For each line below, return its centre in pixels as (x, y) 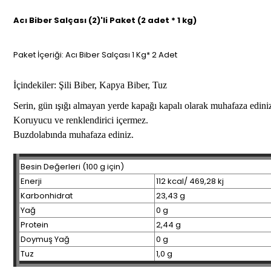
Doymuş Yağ (45, 239)
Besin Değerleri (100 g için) (72, 167)
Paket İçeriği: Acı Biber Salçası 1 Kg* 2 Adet (95, 55)
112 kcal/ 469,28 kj (190, 181)
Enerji (31, 181)
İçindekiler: (35, 85)
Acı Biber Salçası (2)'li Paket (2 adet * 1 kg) (105, 20)
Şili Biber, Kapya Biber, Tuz (112, 85)
